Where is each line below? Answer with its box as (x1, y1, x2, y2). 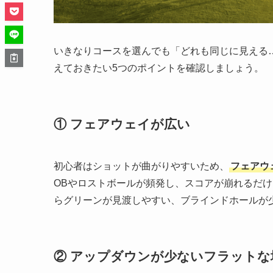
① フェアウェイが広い (54, 116, 190, 131)
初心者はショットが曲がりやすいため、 (54, 161, 229, 172)
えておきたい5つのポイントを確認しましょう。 (54, 63, 264, 74)
